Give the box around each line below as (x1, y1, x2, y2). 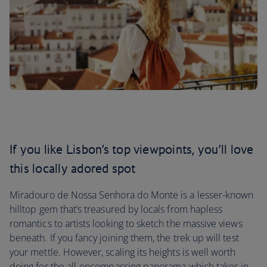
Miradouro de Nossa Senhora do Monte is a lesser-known (10, 188, 254, 201)
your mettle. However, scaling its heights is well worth (10, 246, 236, 259)
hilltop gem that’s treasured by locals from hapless (10, 203, 223, 216)
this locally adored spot (10, 161, 135, 176)
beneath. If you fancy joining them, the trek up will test (10, 231, 239, 244)
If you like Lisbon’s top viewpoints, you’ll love (10, 142, 254, 157)
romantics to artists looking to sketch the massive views (10, 217, 243, 230)
